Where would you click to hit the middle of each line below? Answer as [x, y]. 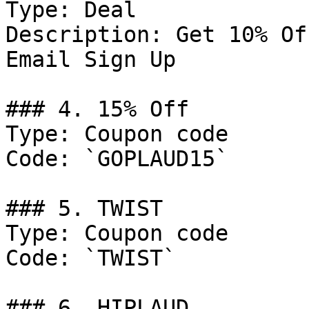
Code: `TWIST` [91, 258]
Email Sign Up [91, 59]
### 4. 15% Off [97, 109]
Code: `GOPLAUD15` [117, 159]
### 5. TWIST [84, 208]
